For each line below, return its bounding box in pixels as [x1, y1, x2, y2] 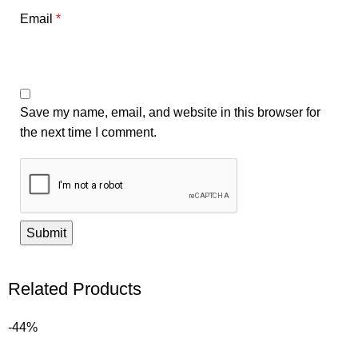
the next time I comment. [20, 125, 157, 140]
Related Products [8, 279, 142, 300]
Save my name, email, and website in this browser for [20, 105, 320, 120]
